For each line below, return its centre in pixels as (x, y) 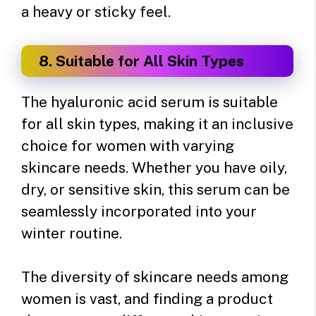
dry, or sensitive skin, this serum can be (156, 189)
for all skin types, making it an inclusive (157, 123)
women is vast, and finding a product (147, 299)
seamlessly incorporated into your (139, 211)
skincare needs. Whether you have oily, (154, 167)
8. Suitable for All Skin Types (141, 61)
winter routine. (72, 233)
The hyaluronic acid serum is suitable (150, 102)
